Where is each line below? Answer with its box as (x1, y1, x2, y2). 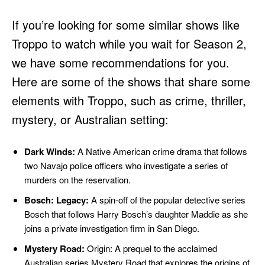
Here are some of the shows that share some (12, 72, 250, 90)
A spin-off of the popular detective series (89, 193, 245, 206)
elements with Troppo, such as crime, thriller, (12, 91, 246, 109)
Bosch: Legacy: (24, 193, 89, 206)
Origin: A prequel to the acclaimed (85, 241, 217, 254)
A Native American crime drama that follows (75, 144, 247, 157)
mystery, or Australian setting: (12, 110, 169, 128)
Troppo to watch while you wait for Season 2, (12, 34, 247, 52)
